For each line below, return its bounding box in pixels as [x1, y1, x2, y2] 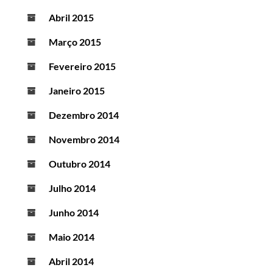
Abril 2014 [49, 255, 94, 268]
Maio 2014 [49, 231, 94, 243]
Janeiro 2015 [49, 85, 105, 97]
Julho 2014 [49, 182, 96, 194]
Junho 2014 [49, 207, 99, 219]
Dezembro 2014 [49, 109, 119, 121]
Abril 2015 [49, 12, 94, 24]
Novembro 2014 [49, 133, 119, 146]
